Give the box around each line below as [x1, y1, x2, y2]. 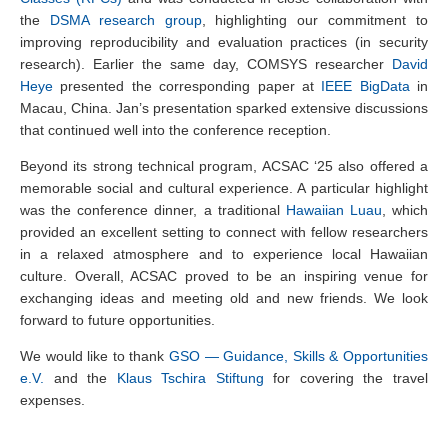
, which [381, 201, 428, 218]
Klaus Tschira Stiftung [116, 369, 264, 386]
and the [44, 369, 117, 386]
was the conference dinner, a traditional [20, 201, 286, 218]
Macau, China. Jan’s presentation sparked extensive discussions [20, 99, 428, 116]
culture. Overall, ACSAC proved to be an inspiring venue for [20, 267, 428, 284]
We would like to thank [20, 347, 169, 364]
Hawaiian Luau [285, 201, 382, 218]
